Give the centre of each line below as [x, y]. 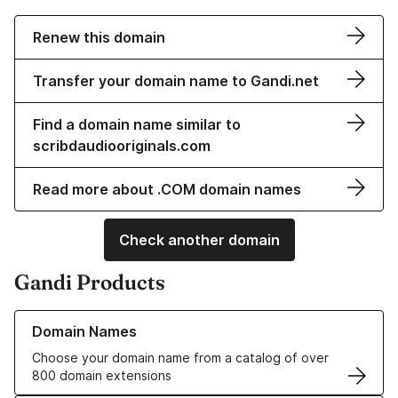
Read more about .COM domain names [167, 190]
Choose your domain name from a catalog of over [180, 358]
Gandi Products [90, 283]
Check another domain [199, 240]
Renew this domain [99, 38]
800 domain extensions [102, 376]
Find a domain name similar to [137, 125]
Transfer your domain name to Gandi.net [176, 81]
